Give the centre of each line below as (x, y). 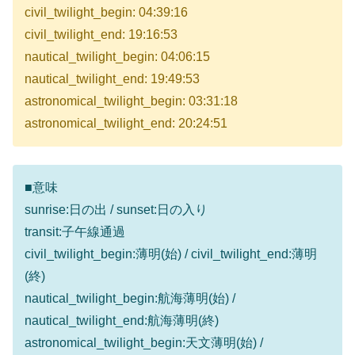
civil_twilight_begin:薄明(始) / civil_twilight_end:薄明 (171, 254)
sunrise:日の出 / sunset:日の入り (116, 209)
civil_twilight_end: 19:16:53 (101, 35)
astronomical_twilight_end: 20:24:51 (126, 124)
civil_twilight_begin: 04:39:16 (106, 13)
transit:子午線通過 (75, 231)
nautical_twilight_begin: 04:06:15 (117, 57)
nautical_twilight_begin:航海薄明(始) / (130, 298)
